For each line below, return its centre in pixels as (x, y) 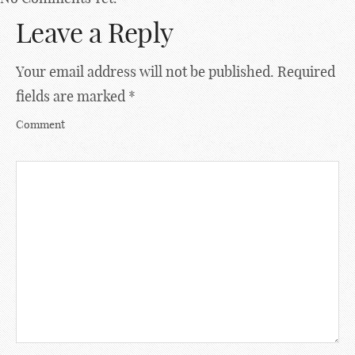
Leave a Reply (95, 33)
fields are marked (72, 96)
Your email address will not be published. (145, 72)
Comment (40, 124)
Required (306, 72)
